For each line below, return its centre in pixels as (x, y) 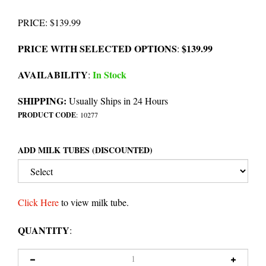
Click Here (38, 202)
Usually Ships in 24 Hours (117, 101)
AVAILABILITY (53, 75)
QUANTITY (44, 230)
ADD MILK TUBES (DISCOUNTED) (85, 150)
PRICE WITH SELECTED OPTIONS (97, 49)
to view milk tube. (94, 202)
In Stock (108, 75)
